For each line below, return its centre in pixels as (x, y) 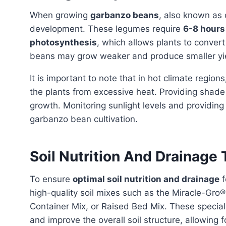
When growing (64, 15)
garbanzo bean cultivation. (84, 119)
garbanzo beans (125, 15)
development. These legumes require (106, 29)
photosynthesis (63, 42)
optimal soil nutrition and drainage (146, 179)
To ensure (54, 179)
